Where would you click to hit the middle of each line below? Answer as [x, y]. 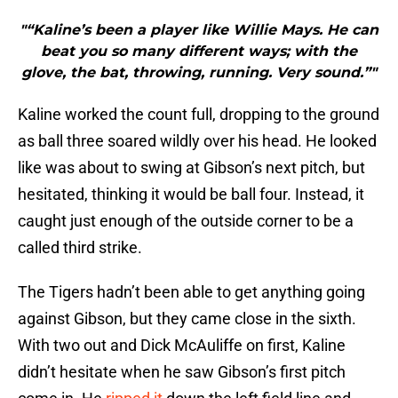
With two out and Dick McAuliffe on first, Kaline [182, 346]
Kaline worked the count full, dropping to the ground [199, 115]
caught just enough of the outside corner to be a [186, 221]
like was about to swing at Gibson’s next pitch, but [191, 168]
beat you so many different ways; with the [199, 52]
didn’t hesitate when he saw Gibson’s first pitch [182, 372]
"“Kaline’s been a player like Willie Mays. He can [199, 30]
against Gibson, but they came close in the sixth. [187, 319]
